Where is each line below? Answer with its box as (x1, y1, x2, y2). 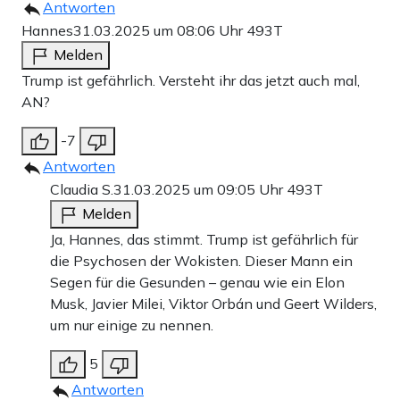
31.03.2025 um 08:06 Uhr (73, 21, 246, 40)
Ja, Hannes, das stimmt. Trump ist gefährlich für (50, 230, 358, 249)
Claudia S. (50, 180, 113, 199)
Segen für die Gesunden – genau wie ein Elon (50, 273, 345, 292)
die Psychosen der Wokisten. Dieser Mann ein (50, 252, 353, 271)
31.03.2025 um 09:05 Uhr (113, 180, 287, 199)
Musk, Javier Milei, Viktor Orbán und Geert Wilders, (50, 295, 377, 313)
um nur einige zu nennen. (50, 316, 213, 335)
